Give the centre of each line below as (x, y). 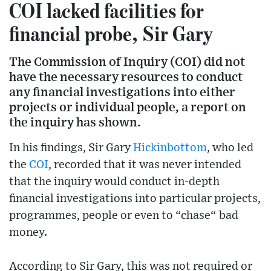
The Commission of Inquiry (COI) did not (127, 62)
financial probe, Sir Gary (111, 34)
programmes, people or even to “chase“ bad (124, 216)
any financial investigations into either (122, 93)
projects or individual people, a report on (128, 108)
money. (28, 233)
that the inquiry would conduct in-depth (114, 182)
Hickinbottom (170, 148)
